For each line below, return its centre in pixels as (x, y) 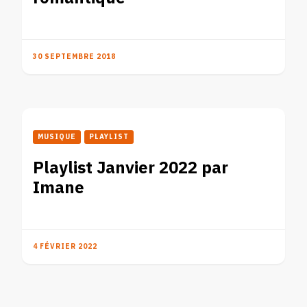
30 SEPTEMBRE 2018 (74, 57)
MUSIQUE (57, 137)
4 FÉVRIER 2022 (65, 246)
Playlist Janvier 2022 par (131, 168)
